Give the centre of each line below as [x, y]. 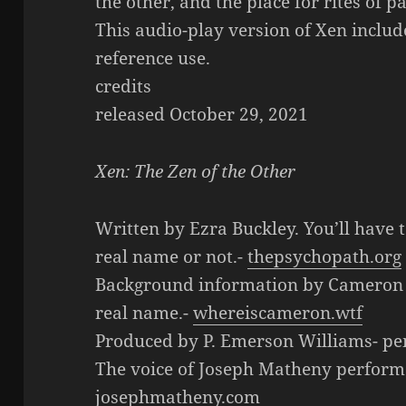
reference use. [153, 58]
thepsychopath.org [325, 256]
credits [124, 87]
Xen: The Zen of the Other [196, 172]
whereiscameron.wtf [278, 313]
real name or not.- [172, 256]
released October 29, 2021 [202, 115]
